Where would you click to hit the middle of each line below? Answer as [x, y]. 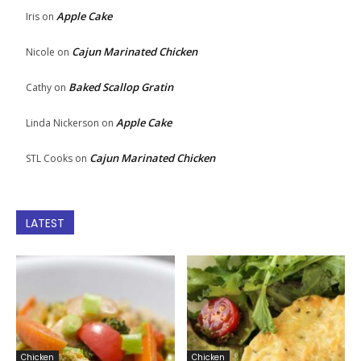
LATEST [45, 224]
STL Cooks [49, 159]
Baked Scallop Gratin [121, 87]
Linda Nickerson [62, 123]
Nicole [40, 52]
